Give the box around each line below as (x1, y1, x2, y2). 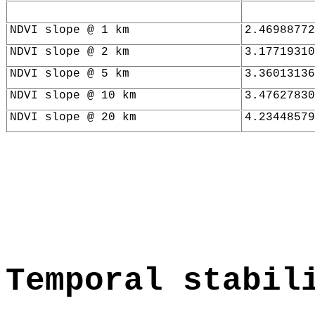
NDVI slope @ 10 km (9, 89, 136, 102)
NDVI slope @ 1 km (9, 23, 129, 37)
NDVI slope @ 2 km (9, 45, 129, 58)
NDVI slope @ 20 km (9, 110, 136, 124)
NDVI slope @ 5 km (9, 67, 129, 80)
